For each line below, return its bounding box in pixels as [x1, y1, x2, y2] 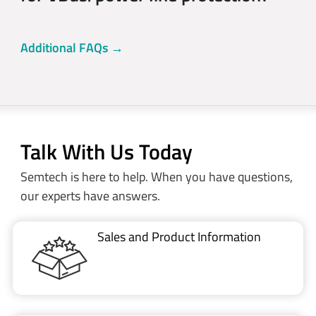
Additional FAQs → [20, 37, 123, 57]
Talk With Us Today [20, 135, 193, 169]
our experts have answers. [20, 186, 160, 205]
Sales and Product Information [97, 227, 261, 247]
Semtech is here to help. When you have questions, [20, 166, 293, 186]
